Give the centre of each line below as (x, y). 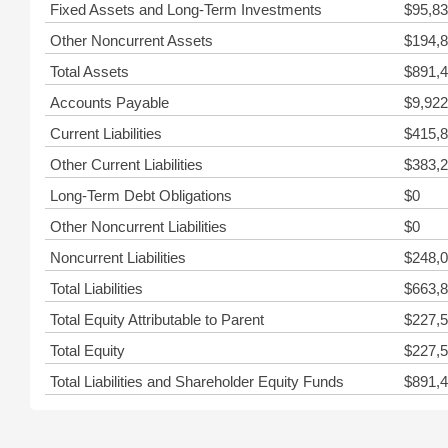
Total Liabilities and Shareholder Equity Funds (197, 381)
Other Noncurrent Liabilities (138, 226)
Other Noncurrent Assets (131, 40)
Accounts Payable (109, 102)
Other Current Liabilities (126, 164)
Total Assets (89, 71)
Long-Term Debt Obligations (141, 195)
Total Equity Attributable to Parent (157, 319)
